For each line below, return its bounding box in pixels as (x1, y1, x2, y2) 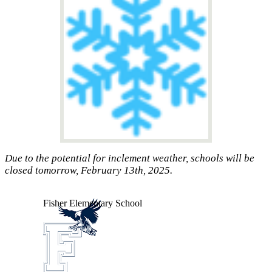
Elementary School (69, 198, 142, 209)
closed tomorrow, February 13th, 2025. (5, 165, 172, 177)
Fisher (42, 198, 67, 209)
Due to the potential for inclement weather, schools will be (5, 152, 254, 165)
